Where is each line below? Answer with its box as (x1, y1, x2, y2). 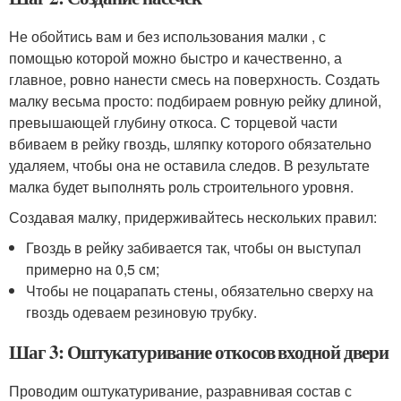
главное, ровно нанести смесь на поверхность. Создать (9, 69, 380, 90)
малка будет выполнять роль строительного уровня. (9, 176, 354, 197)
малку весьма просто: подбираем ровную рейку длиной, (9, 90, 381, 111)
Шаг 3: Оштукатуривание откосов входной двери (9, 338, 388, 365)
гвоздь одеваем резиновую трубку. (26, 302, 258, 322)
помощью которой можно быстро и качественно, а (9, 47, 342, 68)
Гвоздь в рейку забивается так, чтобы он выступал (26, 237, 362, 258)
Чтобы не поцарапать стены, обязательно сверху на (26, 280, 374, 301)
